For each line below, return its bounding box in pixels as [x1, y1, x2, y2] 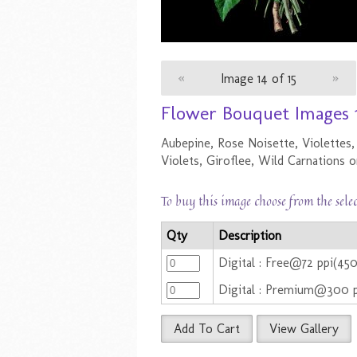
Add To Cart [174, 321, 240, 337]
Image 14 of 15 [221, 70, 297, 86]
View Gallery [269, 321, 339, 337]
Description [218, 228, 282, 244]
